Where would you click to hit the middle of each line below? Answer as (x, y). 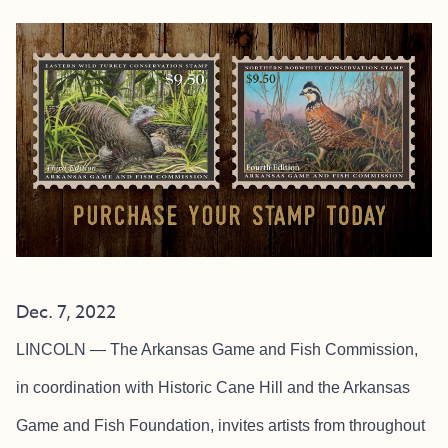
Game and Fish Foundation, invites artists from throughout (220, 425)
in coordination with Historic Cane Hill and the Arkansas (213, 387)
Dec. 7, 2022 (66, 312)
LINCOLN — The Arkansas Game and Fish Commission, (217, 349)
